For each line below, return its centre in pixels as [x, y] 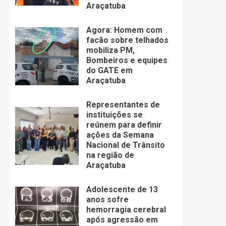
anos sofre [107, 200]
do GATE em [109, 71]
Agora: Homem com [124, 30]
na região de [110, 155]
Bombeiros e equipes [127, 61]
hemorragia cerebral [126, 210]
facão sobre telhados [127, 40]
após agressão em [122, 220]
